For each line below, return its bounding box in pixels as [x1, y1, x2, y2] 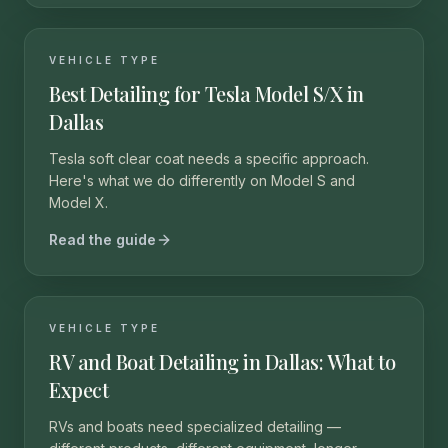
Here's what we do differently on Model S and [49, 172, 355, 189]
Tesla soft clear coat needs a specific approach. [49, 150, 369, 167]
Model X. [49, 194, 108, 211]
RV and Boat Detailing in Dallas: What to [49, 348, 395, 375]
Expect [49, 376, 108, 403]
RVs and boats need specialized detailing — [49, 418, 341, 435]
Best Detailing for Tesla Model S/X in [49, 80, 364, 107]
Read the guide [49, 231, 156, 248]
